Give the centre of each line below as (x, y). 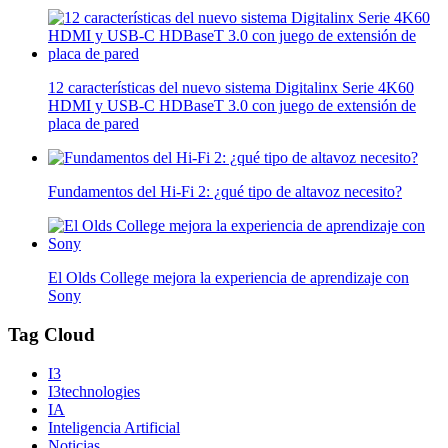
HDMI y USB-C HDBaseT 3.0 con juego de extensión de (232, 106)
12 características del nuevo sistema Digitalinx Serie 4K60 (231, 88)
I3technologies (94, 391)
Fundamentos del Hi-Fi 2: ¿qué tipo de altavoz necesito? (225, 192)
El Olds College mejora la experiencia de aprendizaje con (228, 278)
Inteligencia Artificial (114, 427)
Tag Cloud (51, 334)
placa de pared (93, 124)
